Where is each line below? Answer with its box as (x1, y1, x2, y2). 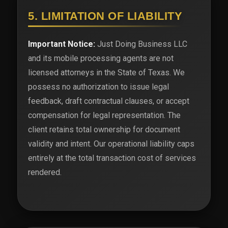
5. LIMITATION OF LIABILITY (28, 10, 182, 23)
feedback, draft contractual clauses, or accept (28, 96, 189, 106)
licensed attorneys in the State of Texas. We (28, 68, 185, 78)
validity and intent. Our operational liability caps (28, 139, 194, 149)
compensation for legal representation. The (28, 110, 181, 121)
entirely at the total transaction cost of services (28, 153, 196, 163)
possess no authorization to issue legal (28, 82, 169, 92)
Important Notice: (28, 39, 95, 49)
